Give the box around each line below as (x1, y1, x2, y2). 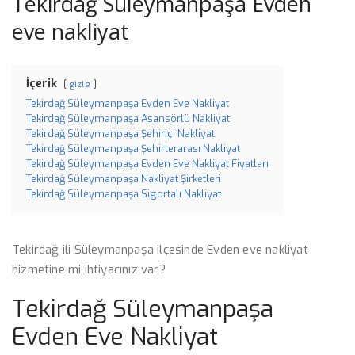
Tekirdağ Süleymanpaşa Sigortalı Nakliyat (26, 187, 221, 200)
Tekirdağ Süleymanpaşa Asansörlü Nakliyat (26, 112, 230, 125)
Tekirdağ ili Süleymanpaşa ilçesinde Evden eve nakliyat (12, 242, 308, 258)
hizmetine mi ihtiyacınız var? (12, 261, 166, 277)
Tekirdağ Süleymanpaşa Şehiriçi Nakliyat (26, 127, 215, 140)
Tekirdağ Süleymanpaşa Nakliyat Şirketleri (26, 172, 221, 185)
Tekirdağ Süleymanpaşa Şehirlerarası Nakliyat (26, 142, 240, 155)
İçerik (26, 76, 57, 91)
